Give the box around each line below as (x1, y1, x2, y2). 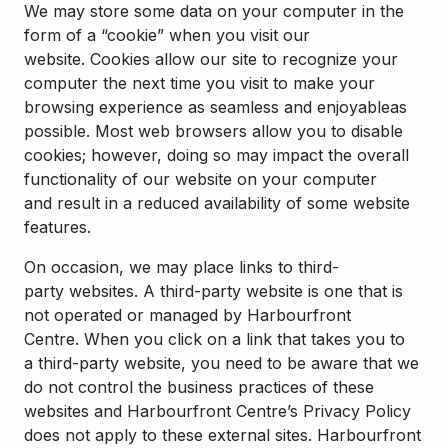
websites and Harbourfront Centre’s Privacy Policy (24, 401, 411, 421)
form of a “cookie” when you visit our (24, 25, 310, 45)
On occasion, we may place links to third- (24, 257, 339, 277)
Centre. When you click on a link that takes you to (24, 329, 405, 349)
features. (24, 217, 91, 237)
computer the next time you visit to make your (24, 73, 375, 93)
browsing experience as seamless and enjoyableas (24, 97, 407, 117)
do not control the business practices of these (24, 377, 374, 397)
